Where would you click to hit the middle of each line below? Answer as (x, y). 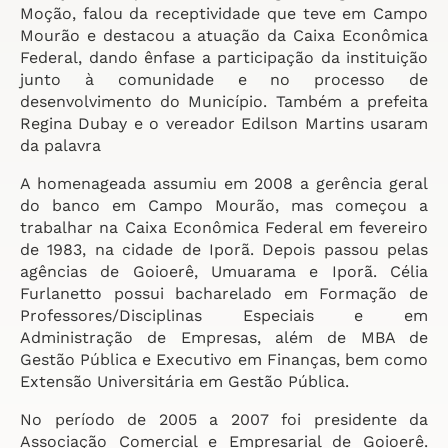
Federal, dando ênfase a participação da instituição (224, 57)
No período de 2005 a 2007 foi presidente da (224, 419)
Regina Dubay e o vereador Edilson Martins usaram (224, 123)
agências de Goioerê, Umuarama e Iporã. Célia (224, 271)
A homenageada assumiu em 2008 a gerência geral (224, 183)
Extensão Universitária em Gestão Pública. (184, 381)
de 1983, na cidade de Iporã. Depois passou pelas (224, 249)
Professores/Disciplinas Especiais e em (224, 315)
